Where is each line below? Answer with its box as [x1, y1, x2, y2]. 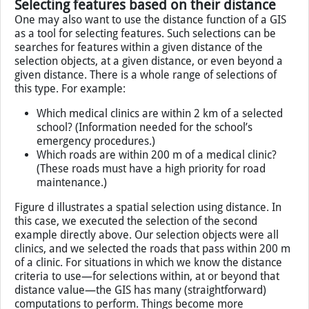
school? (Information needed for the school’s [37, 196, 252, 209]
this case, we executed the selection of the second [14, 290, 257, 303]
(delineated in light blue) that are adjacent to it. [14, 47, 243, 60]
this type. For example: [14, 157, 126, 170]
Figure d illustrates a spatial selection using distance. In [14, 276, 281, 289]
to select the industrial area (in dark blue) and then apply [14, 19, 291, 32]
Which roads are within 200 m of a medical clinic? [37, 223, 277, 237]
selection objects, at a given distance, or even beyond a [14, 130, 283, 143]
